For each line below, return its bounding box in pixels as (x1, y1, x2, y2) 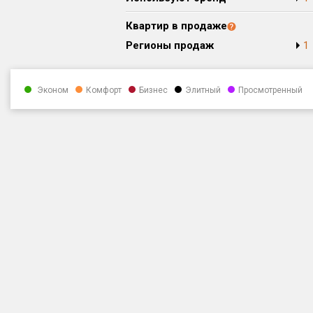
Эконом (35, 85, 68, 96)
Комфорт (86, 85, 122, 96)
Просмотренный (238, 85, 303, 96)
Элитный (185, 85, 221, 96)
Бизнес (139, 85, 168, 96)
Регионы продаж (126, 39, 214, 52)
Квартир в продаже (126, 20, 227, 32)
